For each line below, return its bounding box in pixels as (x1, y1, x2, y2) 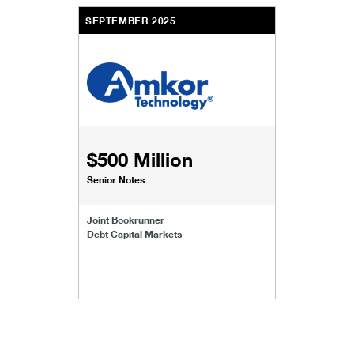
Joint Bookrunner (87, 213, 164, 226)
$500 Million (87, 147, 193, 171)
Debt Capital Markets (87, 227, 182, 240)
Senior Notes (87, 172, 145, 186)
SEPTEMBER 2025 (85, 14, 176, 27)
